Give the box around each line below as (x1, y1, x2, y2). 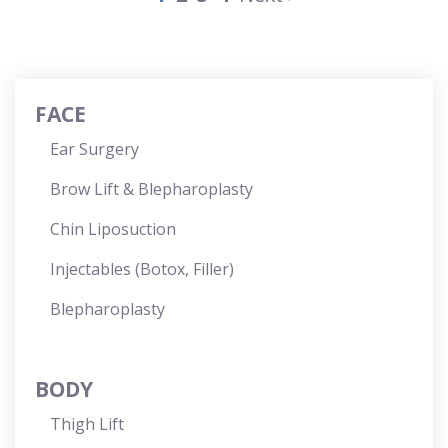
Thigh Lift (50, 413, 124, 435)
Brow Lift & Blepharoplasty (50, 178, 253, 200)
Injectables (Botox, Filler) (50, 258, 234, 280)
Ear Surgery (50, 138, 139, 160)
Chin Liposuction (50, 218, 176, 240)
